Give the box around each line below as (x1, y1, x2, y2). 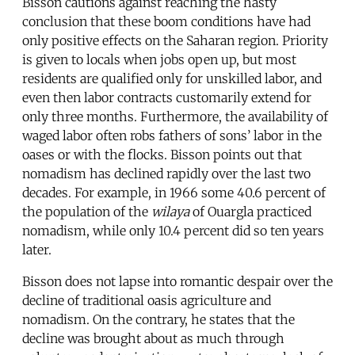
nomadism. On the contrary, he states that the (22, 311, 295, 327)
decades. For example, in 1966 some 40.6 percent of (22, 184, 326, 200)
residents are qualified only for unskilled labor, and (22, 70, 322, 86)
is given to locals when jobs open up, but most (22, 51, 296, 67)
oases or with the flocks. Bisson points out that (22, 146, 302, 162)
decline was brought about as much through (22, 330, 284, 346)
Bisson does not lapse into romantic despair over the (22, 273, 333, 289)
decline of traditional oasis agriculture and (22, 292, 271, 308)
